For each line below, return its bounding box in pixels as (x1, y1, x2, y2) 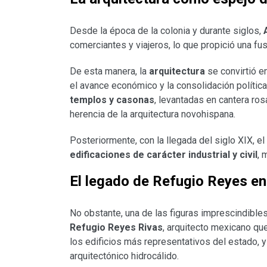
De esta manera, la (70, 66, 149, 77)
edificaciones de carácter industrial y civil (70, 149, 257, 161)
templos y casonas (70, 94, 154, 106)
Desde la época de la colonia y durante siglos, (70, 25, 263, 37)
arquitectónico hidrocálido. (70, 250, 179, 262)
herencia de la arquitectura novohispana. (70, 108, 235, 120)
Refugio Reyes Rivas (70, 222, 163, 234)
